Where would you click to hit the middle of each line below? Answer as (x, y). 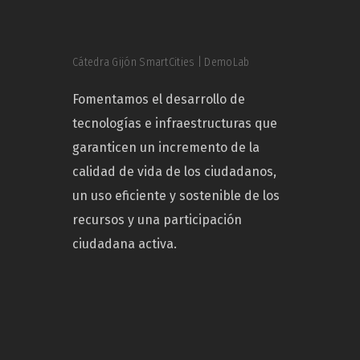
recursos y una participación (157, 220)
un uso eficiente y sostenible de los (176, 196)
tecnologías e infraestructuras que (175, 124)
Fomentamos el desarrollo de (159, 100)
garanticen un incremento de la (166, 148)
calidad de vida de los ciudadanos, (174, 172)
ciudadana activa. (125, 244)
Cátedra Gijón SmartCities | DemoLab (161, 63)
